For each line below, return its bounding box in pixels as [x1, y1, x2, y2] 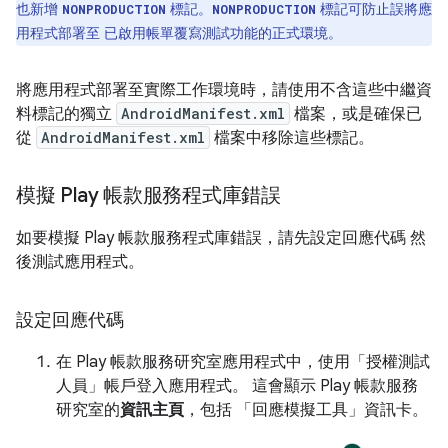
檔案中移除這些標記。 [210, 128, 374, 148]
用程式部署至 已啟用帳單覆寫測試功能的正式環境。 [16, 24, 342, 42]
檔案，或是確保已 [290, 104, 422, 124]
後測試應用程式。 [16, 252, 144, 272]
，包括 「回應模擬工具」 [184, 400, 364, 420]
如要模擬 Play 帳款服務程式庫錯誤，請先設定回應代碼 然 [16, 228, 426, 248]
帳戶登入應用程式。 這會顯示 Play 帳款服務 [104, 376, 418, 396]
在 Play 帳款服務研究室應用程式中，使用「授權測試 [56, 352, 430, 372]
